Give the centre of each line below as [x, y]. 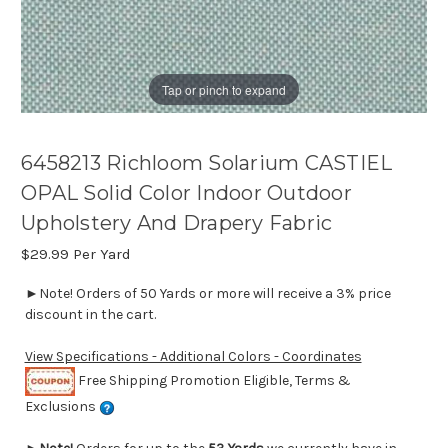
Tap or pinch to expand [224, 89]
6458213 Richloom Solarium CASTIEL [207, 163]
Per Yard [100, 254]
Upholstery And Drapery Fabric [177, 223]
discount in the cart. [90, 315]
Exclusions [61, 407]
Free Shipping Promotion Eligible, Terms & [212, 380]
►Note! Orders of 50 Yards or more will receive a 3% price [207, 294]
